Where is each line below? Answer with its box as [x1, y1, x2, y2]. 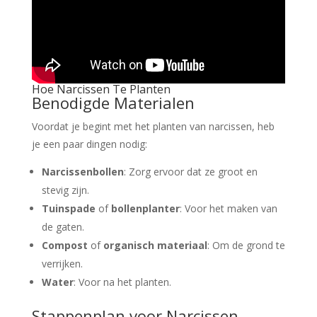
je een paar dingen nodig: [31, 137, 147, 151]
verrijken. [41, 256, 83, 270]
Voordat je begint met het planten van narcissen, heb [31, 119, 275, 133]
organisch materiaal [103, 238, 207, 252]
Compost [41, 238, 88, 252]
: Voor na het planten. [73, 275, 171, 289]
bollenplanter [110, 201, 180, 215]
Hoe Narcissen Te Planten [31, 81, 171, 97]
